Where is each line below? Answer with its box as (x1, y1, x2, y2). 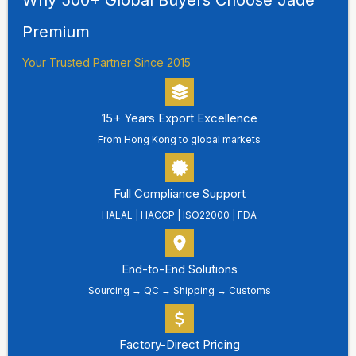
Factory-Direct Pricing (118, 336, 240, 352)
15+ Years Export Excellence (101, 110, 257, 126)
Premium (22, 21, 91, 41)
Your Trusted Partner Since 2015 (22, 55, 192, 69)
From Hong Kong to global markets (98, 133, 261, 145)
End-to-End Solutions (121, 261, 238, 277)
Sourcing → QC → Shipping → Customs (87, 284, 271, 296)
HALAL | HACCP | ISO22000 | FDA (102, 208, 257, 221)
